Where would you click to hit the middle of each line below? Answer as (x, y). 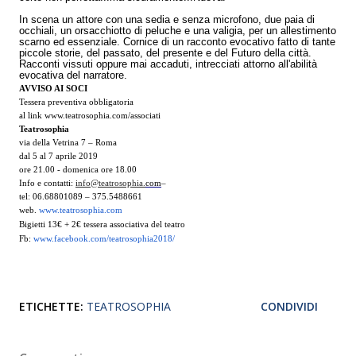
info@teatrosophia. (110, 183)
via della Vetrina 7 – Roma (68, 143)
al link (32, 116)
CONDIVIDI (289, 306)
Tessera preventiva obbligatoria (76, 102)
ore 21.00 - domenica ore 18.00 (78, 170)
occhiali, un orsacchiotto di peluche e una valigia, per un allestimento (178, 31)
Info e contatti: (47, 183)
